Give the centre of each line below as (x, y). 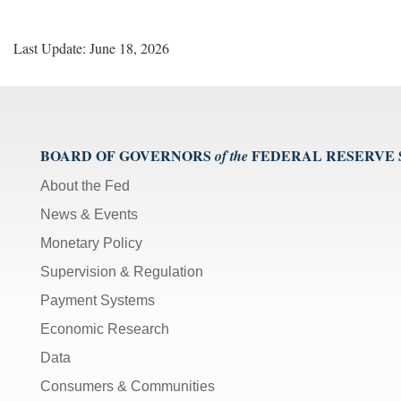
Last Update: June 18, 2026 (91, 48)
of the (231, 156)
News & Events (89, 215)
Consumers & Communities (128, 387)
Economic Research (105, 329)
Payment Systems (98, 301)
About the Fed (85, 186)
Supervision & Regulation (122, 272)
